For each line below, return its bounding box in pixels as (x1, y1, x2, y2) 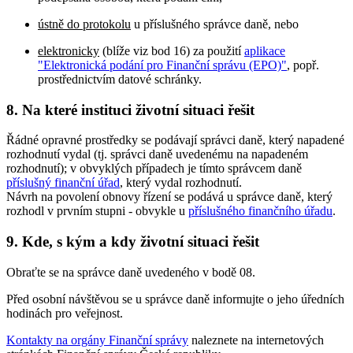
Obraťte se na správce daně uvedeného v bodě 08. (6, 265, 255, 279)
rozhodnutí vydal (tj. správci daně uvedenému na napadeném (6, 147, 308, 162)
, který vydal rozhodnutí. (120, 176, 242, 190)
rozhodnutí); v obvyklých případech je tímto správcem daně (6, 162, 302, 176)
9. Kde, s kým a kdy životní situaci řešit (6, 233, 259, 251)
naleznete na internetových (188, 333, 324, 347)
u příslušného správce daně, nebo (131, 17, 299, 31)
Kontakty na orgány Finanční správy (6, 333, 188, 347)
